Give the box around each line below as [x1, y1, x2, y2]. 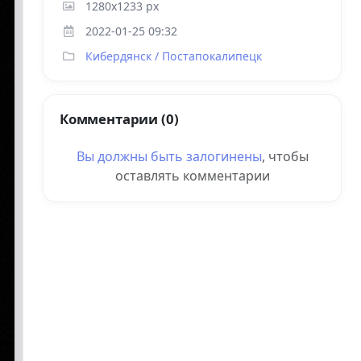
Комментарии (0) [60, 110, 179, 128]
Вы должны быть [76, 147, 186, 165]
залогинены [185, 147, 262, 165]
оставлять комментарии [114, 167, 270, 185]
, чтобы [261, 147, 309, 165]
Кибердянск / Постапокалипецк [85, 48, 262, 64]
